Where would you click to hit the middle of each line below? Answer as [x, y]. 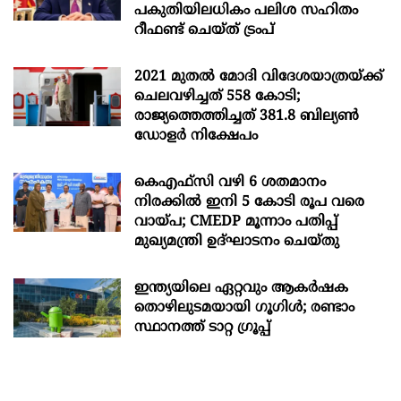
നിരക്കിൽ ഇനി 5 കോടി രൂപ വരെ [249, 202]
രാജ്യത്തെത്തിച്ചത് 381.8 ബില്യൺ [247, 116]
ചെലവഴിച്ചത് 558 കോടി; [217, 96]
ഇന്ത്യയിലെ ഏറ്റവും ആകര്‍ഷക [241, 288]
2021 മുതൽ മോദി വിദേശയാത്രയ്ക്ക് [259, 77]
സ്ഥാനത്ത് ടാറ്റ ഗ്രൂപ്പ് [202, 327]
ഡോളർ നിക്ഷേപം [196, 136]
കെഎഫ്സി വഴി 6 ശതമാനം [230, 182]
